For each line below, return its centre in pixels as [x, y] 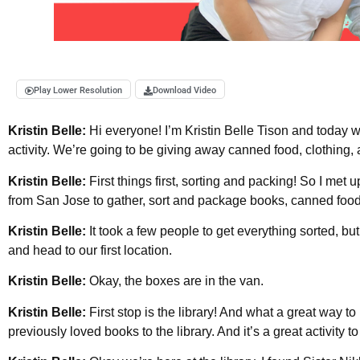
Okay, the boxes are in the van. [176, 281]
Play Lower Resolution [78, 91]
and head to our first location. [90, 250]
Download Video [184, 91]
